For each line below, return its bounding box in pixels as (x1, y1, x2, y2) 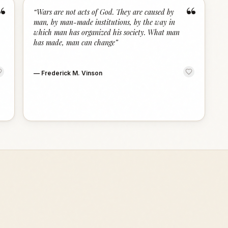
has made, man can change (34, 38, 116, 47)
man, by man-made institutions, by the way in (34, 17, 176, 27)
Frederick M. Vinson (41, 69, 103, 77)
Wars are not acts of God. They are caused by (37, 7, 175, 17)
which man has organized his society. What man (34, 27, 180, 37)
